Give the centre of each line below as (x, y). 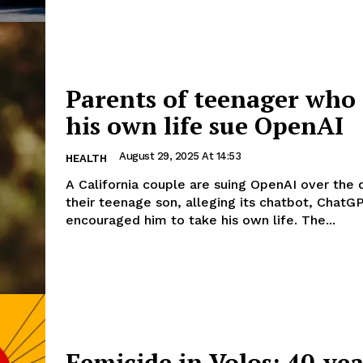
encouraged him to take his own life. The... (318, 220)
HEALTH (86, 159)
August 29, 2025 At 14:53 (180, 156)
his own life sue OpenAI (205, 126)
